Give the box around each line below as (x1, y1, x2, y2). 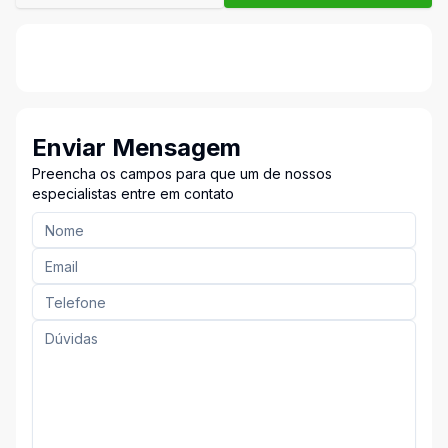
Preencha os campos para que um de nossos (32, 165, 332, 182)
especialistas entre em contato (32, 185, 234, 202)
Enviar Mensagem (32, 133, 241, 162)
